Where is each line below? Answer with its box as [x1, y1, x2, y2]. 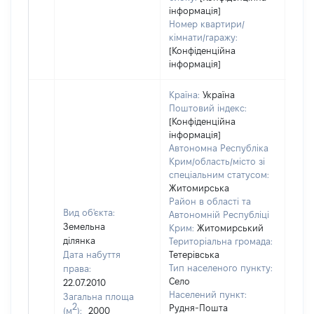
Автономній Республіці [169, 210, 269, 219]
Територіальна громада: [169, 236, 273, 246]
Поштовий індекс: [169, 103, 247, 113]
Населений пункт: [169, 289, 247, 299]
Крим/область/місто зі [169, 156, 265, 166]
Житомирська [169, 183, 229, 193]
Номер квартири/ [169, 19, 245, 29]
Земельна [63, 221, 105, 231]
